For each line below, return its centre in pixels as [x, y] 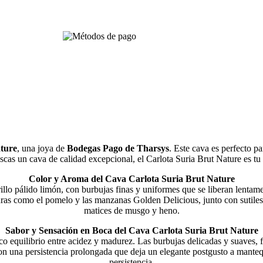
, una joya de [42, 149]
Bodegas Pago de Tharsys [118, 149]
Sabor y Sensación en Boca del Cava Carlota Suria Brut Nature [131, 231]
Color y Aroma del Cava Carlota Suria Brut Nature [131, 179]
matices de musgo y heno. [131, 211]
